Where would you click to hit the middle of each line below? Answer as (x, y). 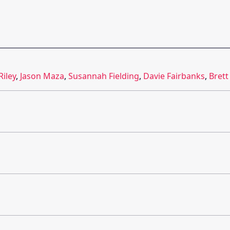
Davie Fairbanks (174, 76)
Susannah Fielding (104, 76)
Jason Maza (42, 76)
